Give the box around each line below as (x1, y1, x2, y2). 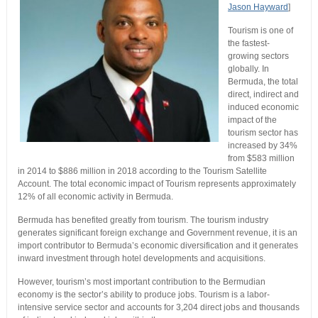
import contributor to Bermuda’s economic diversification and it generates (17, 241, 298, 251)
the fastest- (227, 38, 270, 49)
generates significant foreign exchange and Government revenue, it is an (17, 228, 297, 238)
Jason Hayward (227, 2, 288, 13)
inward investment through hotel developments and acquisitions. (17, 253, 265, 264)
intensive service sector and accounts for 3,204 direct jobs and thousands (17, 302, 300, 313)
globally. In (227, 64, 269, 75)
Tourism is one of (227, 26, 293, 36)
